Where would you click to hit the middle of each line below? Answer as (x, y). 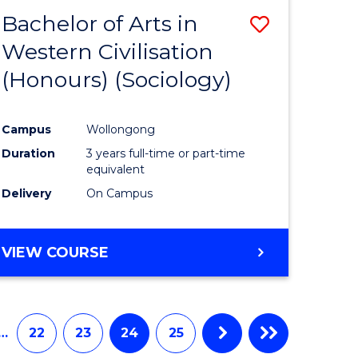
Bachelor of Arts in (100, 23)
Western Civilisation (108, 51)
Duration (29, 153)
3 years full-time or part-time (166, 153)
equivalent (116, 169)
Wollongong (121, 129)
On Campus (120, 193)
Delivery (27, 193)
